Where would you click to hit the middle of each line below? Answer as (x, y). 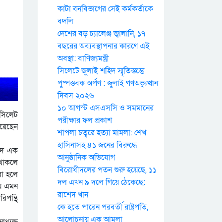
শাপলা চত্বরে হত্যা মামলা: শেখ (102, 133)
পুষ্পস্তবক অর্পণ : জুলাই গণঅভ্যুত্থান (108, 83)
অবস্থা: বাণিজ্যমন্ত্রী (83, 58)
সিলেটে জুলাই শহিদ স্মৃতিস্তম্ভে (101, 71)
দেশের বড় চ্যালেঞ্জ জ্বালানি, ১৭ (101, 34)
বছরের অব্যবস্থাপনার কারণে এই (104, 46)
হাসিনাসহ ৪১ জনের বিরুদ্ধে (97, 145)
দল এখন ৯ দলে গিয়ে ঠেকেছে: (101, 182)
